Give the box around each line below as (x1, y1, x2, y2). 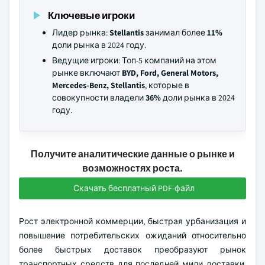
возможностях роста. (82, 162, 183, 174)
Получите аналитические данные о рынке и (30, 148, 235, 160)
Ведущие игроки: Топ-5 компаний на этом (52, 55, 216, 66)
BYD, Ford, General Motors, (122, 67, 218, 78)
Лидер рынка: (52, 27, 109, 38)
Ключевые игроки (48, 8, 135, 22)
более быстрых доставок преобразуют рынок (19, 244, 246, 255)
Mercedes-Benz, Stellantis (52, 80, 145, 91)
